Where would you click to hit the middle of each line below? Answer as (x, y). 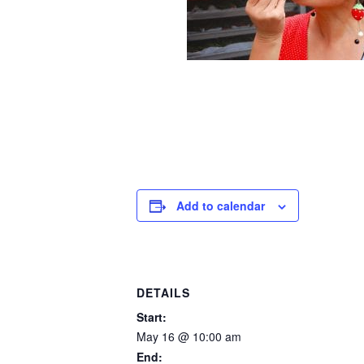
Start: (152, 316)
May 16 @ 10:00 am (189, 336)
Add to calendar (221, 206)
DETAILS (163, 292)
